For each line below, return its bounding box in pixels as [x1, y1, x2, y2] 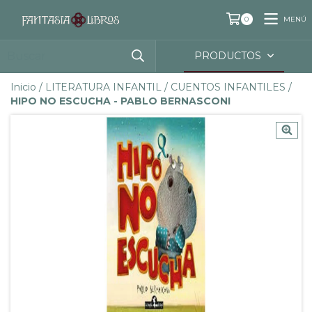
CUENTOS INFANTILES [171, 81, 286, 94]
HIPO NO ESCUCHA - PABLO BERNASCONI [10, 95, 231, 108]
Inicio [10, 81, 36, 94]
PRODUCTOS [194, 49, 265, 63]
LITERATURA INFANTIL [45, 81, 162, 94]
